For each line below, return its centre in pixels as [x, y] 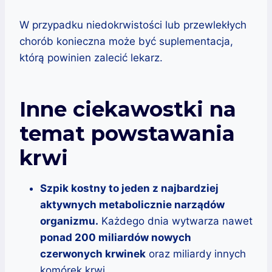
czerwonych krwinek [93, 253]
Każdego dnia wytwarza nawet [175, 221]
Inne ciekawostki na [128, 109]
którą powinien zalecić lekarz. [91, 57]
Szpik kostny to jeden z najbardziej [129, 188]
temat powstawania [127, 133]
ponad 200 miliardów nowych [116, 237]
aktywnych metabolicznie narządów [132, 204]
